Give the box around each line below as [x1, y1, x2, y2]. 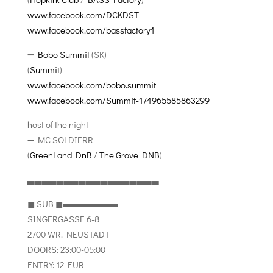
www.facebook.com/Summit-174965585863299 [27, 94, 210, 106]
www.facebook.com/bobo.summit [27, 79, 156, 91]
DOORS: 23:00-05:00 [27, 243, 105, 255]
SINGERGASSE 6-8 [27, 213, 99, 225]
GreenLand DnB [29, 149, 92, 161]
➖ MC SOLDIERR [27, 133, 93, 146]
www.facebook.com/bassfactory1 [27, 24, 154, 36]
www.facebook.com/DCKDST [27, 9, 139, 21]
